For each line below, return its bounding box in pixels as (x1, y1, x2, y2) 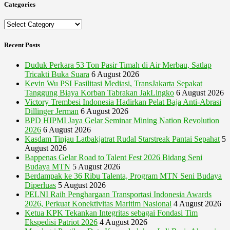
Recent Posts (4, 41, 40, 49)
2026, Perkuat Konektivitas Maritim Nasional (25, 199, 171, 208)
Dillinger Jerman (25, 106, 79, 116)
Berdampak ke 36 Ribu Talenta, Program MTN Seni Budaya (25, 171, 222, 180)
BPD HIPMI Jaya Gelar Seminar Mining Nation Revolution (25, 116, 219, 125)
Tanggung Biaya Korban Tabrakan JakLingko (25, 88, 174, 97)
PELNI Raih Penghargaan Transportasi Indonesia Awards (25, 189, 212, 199)
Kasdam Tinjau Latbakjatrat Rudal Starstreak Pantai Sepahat (25, 134, 220, 143)
